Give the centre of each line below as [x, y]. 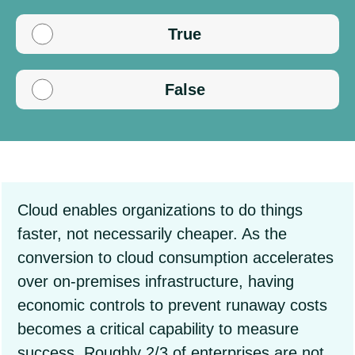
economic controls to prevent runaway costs [172, 305]
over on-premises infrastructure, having [156, 281]
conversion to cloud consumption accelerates [176, 258]
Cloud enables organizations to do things [160, 210]
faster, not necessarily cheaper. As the [152, 234]
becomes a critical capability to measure [158, 329]
